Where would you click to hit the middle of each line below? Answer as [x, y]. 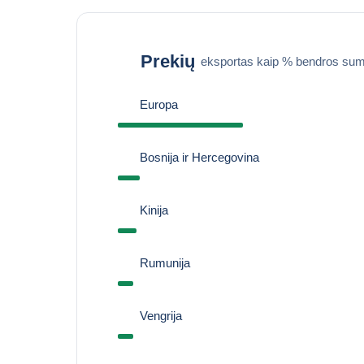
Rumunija [165, 263]
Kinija [154, 210]
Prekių [167, 61]
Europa [158, 104]
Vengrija [160, 316]
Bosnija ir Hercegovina [199, 157]
